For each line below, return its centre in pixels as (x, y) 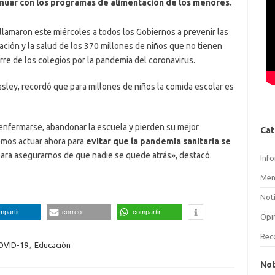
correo (72, 211)
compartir (146, 211)
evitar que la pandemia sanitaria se (158, 141)
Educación (52, 245)
